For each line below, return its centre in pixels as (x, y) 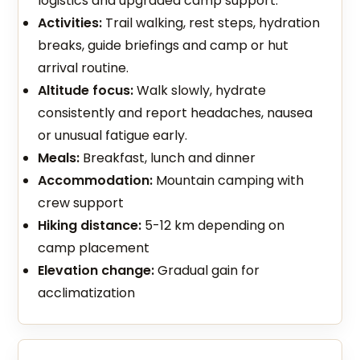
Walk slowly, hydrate (200, 90)
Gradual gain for (207, 270)
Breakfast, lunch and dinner (168, 158)
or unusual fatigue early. (113, 135)
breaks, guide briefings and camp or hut (164, 45)
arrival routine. (84, 68)
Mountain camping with (229, 180)
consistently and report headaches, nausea (176, 113)
